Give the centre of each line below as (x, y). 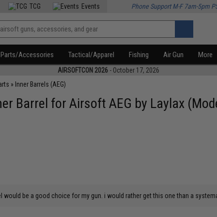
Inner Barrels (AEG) (41, 84)
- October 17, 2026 (134, 70)
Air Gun (174, 55)
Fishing (139, 55)
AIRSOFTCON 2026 (83, 70)
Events (91, 6)
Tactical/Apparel (92, 55)
